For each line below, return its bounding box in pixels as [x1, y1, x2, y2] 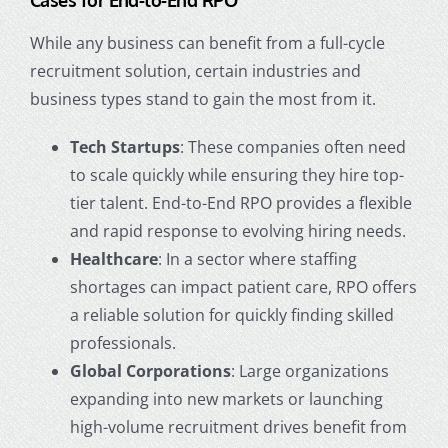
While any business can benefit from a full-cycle [29, 32, 385, 55]
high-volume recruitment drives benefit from [69, 416, 407, 439]
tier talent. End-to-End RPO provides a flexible [69, 192, 412, 215]
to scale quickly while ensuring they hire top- [69, 164, 404, 187]
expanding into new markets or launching [69, 388, 383, 411]
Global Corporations [69, 360, 231, 383]
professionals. [69, 332, 176, 355]
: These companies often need [179, 136, 406, 159]
